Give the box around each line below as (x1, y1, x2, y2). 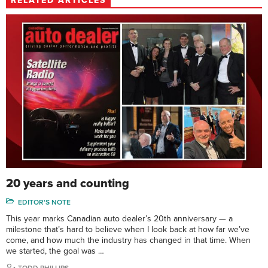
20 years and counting (6, 176, 129, 191)
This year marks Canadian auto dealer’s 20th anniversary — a (6, 213, 233, 224)
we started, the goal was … (6, 245, 104, 256)
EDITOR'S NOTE (18, 197, 71, 206)
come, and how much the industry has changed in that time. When (6, 234, 251, 245)
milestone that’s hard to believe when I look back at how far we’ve (6, 224, 249, 234)
